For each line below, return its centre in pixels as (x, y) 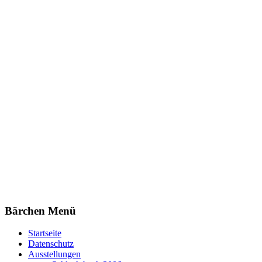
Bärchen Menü (40, 211)
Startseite (45, 233)
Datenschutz (51, 244)
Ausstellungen (54, 254)
